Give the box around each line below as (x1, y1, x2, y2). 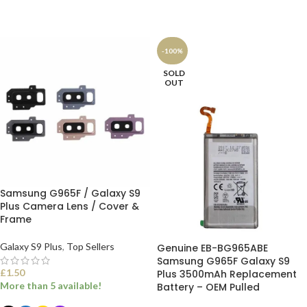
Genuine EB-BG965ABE (157, 241, 268, 255)
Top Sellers (66, 241, 114, 252)
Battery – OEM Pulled (157, 280, 260, 294)
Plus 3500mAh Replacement (157, 267, 297, 281)
